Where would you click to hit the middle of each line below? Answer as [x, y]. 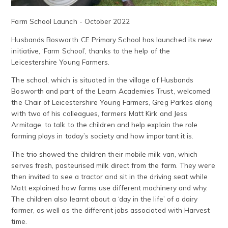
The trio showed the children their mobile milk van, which [105, 154]
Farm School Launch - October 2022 [70, 21]
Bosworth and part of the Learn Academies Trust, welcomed [111, 91]
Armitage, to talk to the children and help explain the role [105, 125]
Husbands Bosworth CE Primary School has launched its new [112, 39]
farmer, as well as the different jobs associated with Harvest [111, 210]
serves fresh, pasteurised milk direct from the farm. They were [113, 165]
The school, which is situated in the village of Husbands [103, 80]
